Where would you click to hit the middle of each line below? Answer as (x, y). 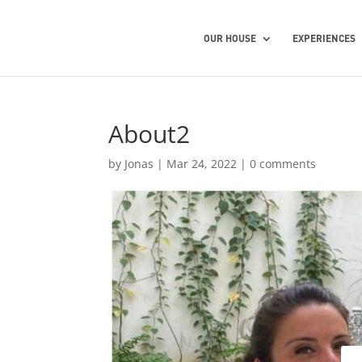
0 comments (283, 164)
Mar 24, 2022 (202, 164)
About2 (149, 134)
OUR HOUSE (230, 38)
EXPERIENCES (324, 38)
